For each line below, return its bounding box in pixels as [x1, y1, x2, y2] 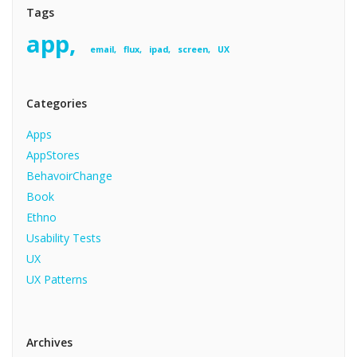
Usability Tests [26, 230, 102, 246]
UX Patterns [26, 272, 88, 288]
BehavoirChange [26, 168, 113, 184]
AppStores [26, 147, 80, 163]
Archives [26, 334, 73, 350]
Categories [26, 96, 88, 112]
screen [177, 43, 208, 55]
